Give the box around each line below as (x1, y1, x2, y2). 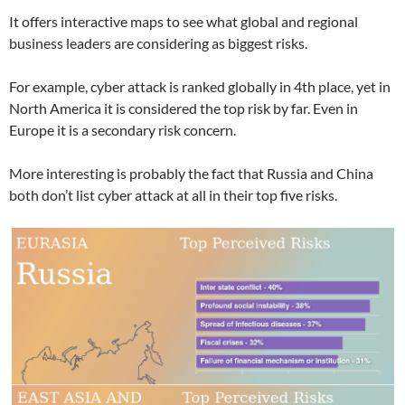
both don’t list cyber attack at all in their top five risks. (9, 186, 337, 204)
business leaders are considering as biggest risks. (9, 34, 307, 52)
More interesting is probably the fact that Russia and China (9, 165, 373, 183)
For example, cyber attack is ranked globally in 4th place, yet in (9, 78, 391, 96)
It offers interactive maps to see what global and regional (9, 13, 358, 31)
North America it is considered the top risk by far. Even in (9, 99, 358, 118)
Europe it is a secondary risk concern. (9, 121, 236, 139)
